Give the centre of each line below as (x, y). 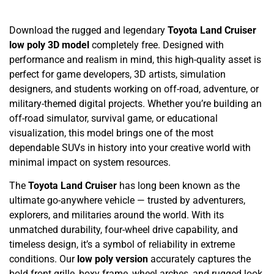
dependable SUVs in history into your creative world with (130, 147)
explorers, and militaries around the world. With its (117, 215)
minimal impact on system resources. (90, 162)
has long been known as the (180, 186)
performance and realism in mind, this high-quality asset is (135, 59)
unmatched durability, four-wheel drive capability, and (124, 230)
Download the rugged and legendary (88, 30)
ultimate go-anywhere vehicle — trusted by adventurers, (127, 201)
